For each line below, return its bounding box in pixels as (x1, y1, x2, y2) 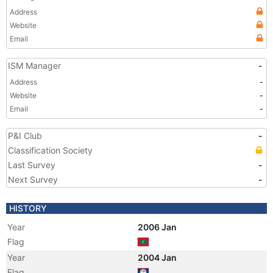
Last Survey (8, 160, 55, 170)
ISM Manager (8, 60, 61, 71)
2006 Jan (138, 222, 179, 232)
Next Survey (8, 174, 58, 185)
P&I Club (8, 130, 42, 141)
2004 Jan (138, 252, 179, 263)
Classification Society (8, 145, 93, 155)
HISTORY (9, 203, 47, 213)
